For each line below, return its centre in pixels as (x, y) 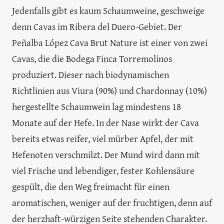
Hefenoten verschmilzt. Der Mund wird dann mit (106, 154)
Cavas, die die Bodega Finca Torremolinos (92, 58)
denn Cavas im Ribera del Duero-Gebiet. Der (97, 26)
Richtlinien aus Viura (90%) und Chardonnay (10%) (109, 90)
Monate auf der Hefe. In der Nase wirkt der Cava (105, 122)
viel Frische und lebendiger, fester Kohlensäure (103, 170)
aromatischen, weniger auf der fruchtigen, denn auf (112, 202)
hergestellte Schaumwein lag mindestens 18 (96, 106)
